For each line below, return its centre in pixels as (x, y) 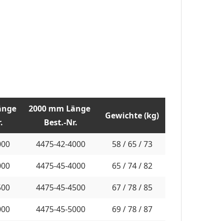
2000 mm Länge (60, 108)
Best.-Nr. (60, 122)
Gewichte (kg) (132, 115)
